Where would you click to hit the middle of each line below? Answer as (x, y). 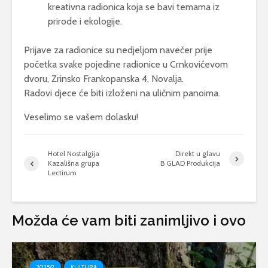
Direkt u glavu (198, 153)
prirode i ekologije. (85, 21)
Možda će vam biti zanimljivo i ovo (129, 220)
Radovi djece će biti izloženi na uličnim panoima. (122, 93)
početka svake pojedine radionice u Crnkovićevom (126, 64)
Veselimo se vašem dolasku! (81, 117)
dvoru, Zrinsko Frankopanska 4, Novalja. (104, 79)
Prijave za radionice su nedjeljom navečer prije (118, 50)
